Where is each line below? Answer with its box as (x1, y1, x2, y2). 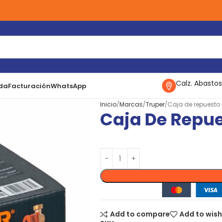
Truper (146, 100, 165, 109)
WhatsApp (50, 81, 86, 91)
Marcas (119, 100, 143, 109)
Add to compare (110, 209, 170, 220)
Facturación (7, 81, 51, 91)
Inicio (100, 100, 116, 109)
